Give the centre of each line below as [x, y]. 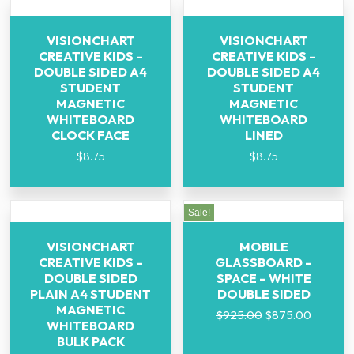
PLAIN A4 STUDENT [90, 294]
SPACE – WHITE [264, 279]
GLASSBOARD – [264, 263]
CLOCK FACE [90, 136]
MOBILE [264, 247]
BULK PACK [90, 342]
